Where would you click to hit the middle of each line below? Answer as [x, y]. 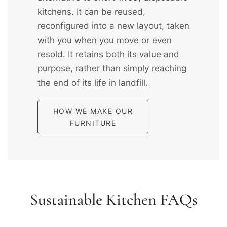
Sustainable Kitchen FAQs [113, 199]
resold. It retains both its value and [108, 54]
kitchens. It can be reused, [91, 11]
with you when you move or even [104, 40]
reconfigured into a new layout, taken [113, 26]
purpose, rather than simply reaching [112, 68]
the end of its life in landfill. [92, 82]
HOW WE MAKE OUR [93, 111]
